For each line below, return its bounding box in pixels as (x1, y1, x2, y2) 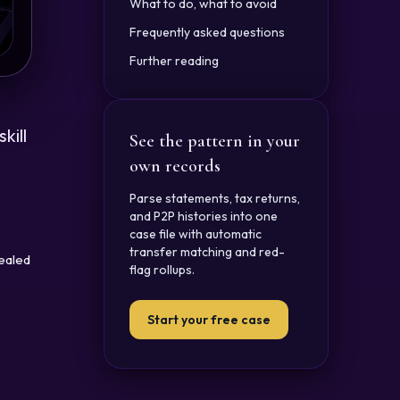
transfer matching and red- (129, 244, 285, 260)
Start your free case (147, 312, 271, 328)
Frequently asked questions (129, 24, 285, 40)
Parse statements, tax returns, (129, 190, 300, 206)
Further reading (129, 53, 219, 69)
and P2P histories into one (129, 208, 278, 224)
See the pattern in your (129, 130, 300, 152)
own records (129, 155, 221, 177)
